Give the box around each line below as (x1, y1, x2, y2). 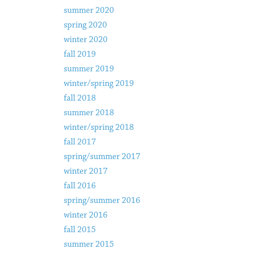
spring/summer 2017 (63, 152, 140, 161)
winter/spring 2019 (63, 79, 134, 88)
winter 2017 (63, 167, 108, 176)
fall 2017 (63, 137, 96, 147)
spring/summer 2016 (63, 196, 140, 205)
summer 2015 (63, 240, 114, 249)
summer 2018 (63, 108, 114, 118)
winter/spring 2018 (63, 123, 134, 132)
